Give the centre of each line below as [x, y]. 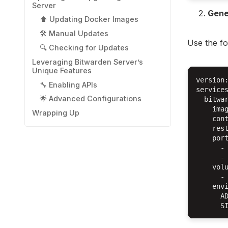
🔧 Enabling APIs [68, 84]
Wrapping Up [56, 113]
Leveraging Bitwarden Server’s [88, 62]
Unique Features [62, 70]
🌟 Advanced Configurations [90, 99]
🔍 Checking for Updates [84, 48]
